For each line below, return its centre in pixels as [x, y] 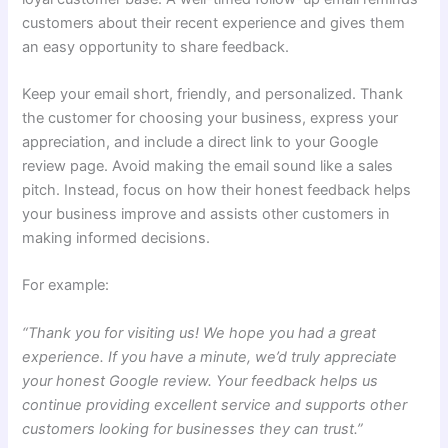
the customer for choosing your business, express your [210, 118]
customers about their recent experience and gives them [214, 22]
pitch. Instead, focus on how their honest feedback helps [217, 190]
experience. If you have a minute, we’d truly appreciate [210, 356]
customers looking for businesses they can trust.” [193, 428]
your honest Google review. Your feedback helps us [200, 380]
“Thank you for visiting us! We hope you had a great [199, 332]
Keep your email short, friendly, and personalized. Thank [213, 94]
